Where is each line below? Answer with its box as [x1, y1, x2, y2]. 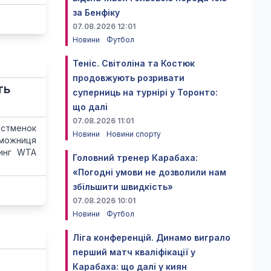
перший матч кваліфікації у [73, 247, 195, 257]
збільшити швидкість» [73, 181, 173, 192]
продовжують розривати [73, 73, 184, 83]
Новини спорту [106, 129, 161, 139]
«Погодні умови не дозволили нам [73, 167, 226, 177]
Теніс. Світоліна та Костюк [73, 58, 195, 68]
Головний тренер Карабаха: [73, 152, 198, 163]
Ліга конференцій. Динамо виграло [73, 232, 230, 243]
